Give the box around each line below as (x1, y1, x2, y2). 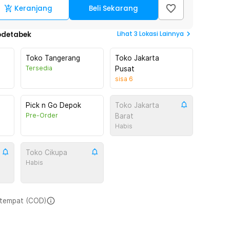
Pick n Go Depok (26, 101, 81, 109)
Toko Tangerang (26, 54, 80, 62)
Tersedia (26, 64, 52, 72)
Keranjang (14, 4, 53, 13)
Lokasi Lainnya (139, 29, 184, 38)
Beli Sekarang (89, 4, 139, 13)
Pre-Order (26, 111, 58, 119)
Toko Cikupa (26, 148, 67, 157)
